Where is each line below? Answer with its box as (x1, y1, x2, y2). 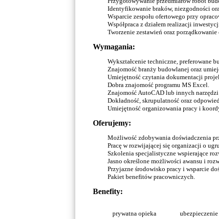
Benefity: (93, 187, 123, 196)
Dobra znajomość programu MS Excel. (108, 81, 210, 88)
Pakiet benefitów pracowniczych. (108, 173, 196, 180)
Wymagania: (93, 43, 135, 51)
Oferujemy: (93, 119, 131, 127)
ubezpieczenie (179, 210, 218, 217)
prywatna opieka (112, 210, 156, 217)
